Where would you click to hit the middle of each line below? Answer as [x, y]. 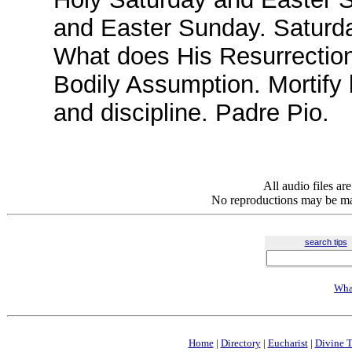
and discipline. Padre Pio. [191, 113]
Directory [240, 343]
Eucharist [288, 343]
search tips [326, 242]
